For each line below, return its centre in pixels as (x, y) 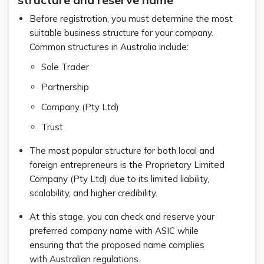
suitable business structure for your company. (121, 32)
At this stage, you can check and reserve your (122, 216)
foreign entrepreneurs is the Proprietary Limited (127, 164)
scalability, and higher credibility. (96, 193)
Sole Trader (69, 67)
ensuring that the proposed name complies (117, 245)
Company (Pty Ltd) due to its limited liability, (119, 179)
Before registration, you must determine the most (131, 18)
